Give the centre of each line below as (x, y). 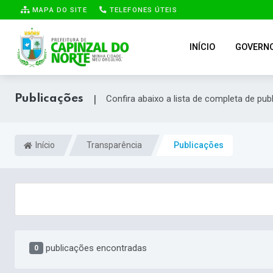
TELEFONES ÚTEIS (142, 9)
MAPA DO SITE (58, 9)
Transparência (114, 145)
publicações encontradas (96, 248)
